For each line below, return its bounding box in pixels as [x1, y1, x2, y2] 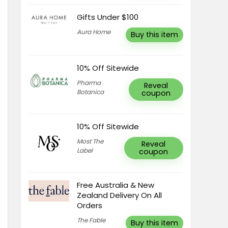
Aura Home [77, 27, 110, 36]
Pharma [77, 78, 101, 87]
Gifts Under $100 [77, 12, 138, 22]
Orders [77, 200, 102, 211]
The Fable [77, 216, 105, 224]
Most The [77, 137, 103, 146]
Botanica [77, 88, 104, 96]
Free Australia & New [77, 180, 154, 190]
